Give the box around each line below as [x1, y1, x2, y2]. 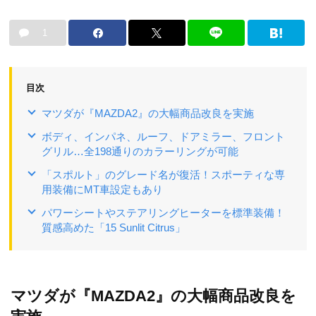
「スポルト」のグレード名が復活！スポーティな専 [42, 169, 285, 181]
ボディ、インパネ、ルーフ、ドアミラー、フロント [42, 130, 285, 143]
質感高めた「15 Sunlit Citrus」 [42, 221, 186, 234]
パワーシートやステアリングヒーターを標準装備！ [42, 207, 285, 219]
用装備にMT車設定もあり [42, 183, 163, 196]
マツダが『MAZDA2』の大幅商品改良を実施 [42, 107, 254, 120]
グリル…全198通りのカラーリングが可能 [42, 145, 238, 158]
